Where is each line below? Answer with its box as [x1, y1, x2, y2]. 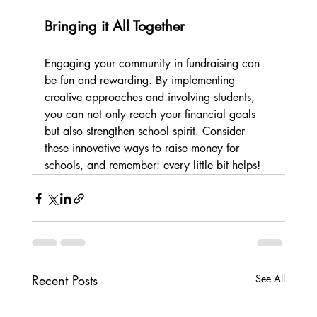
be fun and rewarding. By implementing [44, 73, 238, 88]
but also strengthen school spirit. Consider [44, 124, 248, 139]
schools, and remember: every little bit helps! [44, 158, 260, 173]
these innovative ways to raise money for [44, 141, 243, 156]
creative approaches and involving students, [44, 90, 258, 105]
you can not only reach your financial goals [44, 107, 259, 122]
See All [255, 272, 286, 286]
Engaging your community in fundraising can [44, 56, 263, 71]
